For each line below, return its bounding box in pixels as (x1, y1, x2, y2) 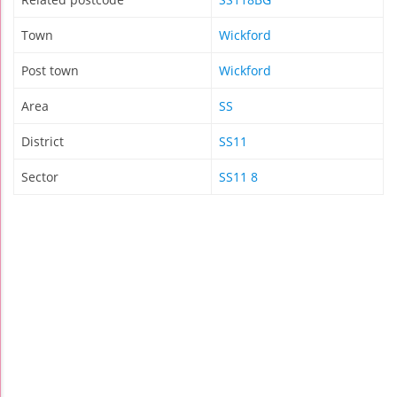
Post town (21, 62, 79, 80)
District (21, 133, 64, 151)
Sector (21, 168, 58, 186)
